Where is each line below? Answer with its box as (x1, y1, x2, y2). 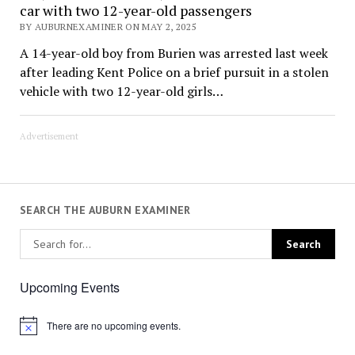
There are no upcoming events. (46, 319, 181, 333)
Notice (18, 323, 47, 338)
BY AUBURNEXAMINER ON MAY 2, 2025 (19, 20, 197, 32)
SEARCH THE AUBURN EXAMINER (19, 202, 191, 217)
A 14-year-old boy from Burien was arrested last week (19, 44, 328, 62)
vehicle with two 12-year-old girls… (19, 82, 223, 100)
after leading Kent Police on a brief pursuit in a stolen (19, 63, 329, 81)
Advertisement (19, 130, 78, 142)
